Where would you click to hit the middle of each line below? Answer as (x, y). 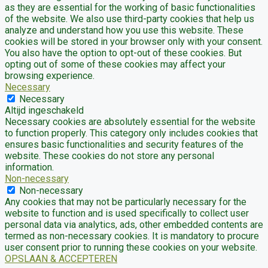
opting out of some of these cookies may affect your (115, 64)
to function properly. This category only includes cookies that (131, 133)
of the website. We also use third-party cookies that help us (130, 19)
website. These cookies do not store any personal (109, 156)
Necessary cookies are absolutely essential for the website (130, 121)
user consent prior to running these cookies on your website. (131, 247)
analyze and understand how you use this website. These (124, 30)
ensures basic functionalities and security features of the (124, 144)
